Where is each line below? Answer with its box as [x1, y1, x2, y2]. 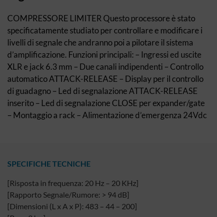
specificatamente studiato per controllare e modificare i [7, 25, 202, 35]
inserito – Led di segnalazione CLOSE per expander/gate [7, 98, 205, 108]
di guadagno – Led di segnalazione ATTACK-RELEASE [7, 86, 198, 96]
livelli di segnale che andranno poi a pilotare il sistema [7, 37, 193, 47]
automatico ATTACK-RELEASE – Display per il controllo [7, 74, 203, 84]
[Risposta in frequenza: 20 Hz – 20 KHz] [7, 178, 139, 187]
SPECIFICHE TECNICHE [7, 159, 91, 168]
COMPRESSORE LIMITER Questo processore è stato [7, 13, 195, 23]
